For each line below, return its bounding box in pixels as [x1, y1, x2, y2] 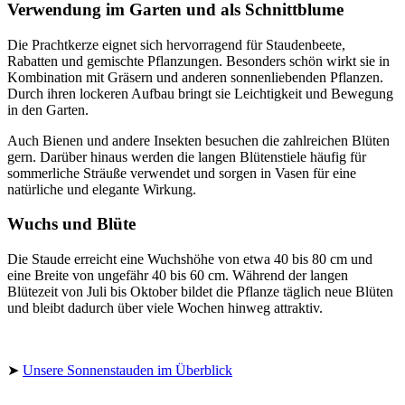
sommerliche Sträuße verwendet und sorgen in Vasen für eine [7, 165, 356, 181]
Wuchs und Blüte [7, 214, 136, 234]
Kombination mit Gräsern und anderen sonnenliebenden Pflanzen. [7, 69, 383, 85]
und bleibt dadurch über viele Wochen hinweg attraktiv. [7, 300, 323, 316]
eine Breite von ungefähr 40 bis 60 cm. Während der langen [7, 268, 348, 284]
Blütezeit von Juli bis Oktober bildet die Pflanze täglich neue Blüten [7, 284, 393, 300]
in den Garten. [7, 101, 89, 118]
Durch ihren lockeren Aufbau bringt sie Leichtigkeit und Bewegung [7, 85, 393, 101]
